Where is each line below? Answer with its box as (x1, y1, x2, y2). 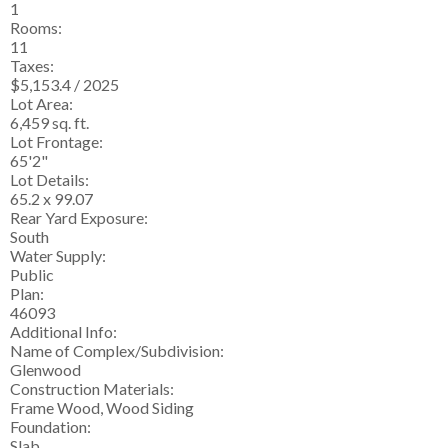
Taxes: (10, 56, 54, 76)
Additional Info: (10, 322, 117, 342)
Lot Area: (10, 94, 73, 114)
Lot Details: (10, 170, 89, 190)
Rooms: (10, 18, 62, 38)
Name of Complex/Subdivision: (10, 341, 224, 361)
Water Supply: (10, 246, 106, 266)
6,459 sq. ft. (10, 113, 89, 133)
